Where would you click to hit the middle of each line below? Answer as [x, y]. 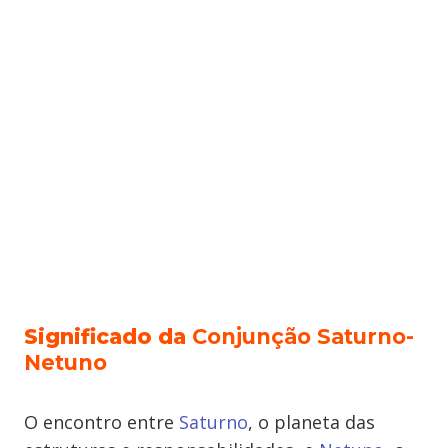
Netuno [65, 362]
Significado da [108, 336]
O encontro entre [101, 422]
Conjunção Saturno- [303, 336]
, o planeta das [311, 422]
